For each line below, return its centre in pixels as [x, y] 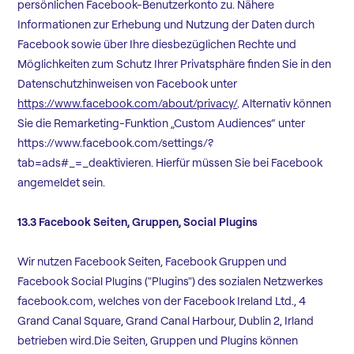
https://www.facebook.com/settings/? [116, 143]
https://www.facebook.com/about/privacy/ [128, 104]
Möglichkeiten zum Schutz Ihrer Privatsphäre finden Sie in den [175, 64]
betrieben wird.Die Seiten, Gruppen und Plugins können [158, 341]
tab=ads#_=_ [53, 163]
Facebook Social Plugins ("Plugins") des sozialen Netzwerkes [171, 282]
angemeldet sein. [62, 183]
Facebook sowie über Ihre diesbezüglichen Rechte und [157, 45]
